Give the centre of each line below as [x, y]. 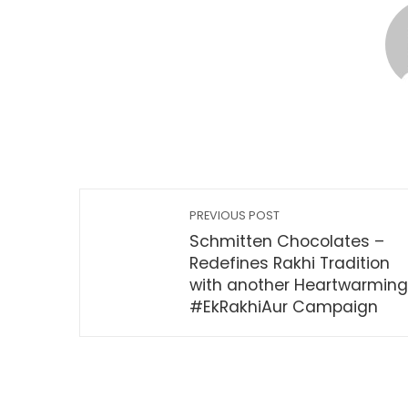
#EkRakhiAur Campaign [284, 307]
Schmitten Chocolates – [287, 241]
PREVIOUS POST [235, 215]
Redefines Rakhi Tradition [290, 263]
